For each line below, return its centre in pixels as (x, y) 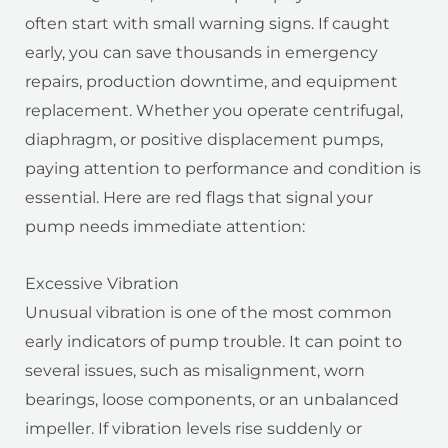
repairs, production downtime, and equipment (211, 82)
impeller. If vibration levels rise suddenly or (193, 429)
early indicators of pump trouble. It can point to (213, 342)
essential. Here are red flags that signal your (199, 198)
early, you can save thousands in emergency (201, 53)
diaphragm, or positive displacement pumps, (204, 140)
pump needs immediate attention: (165, 227)
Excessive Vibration (102, 284)
